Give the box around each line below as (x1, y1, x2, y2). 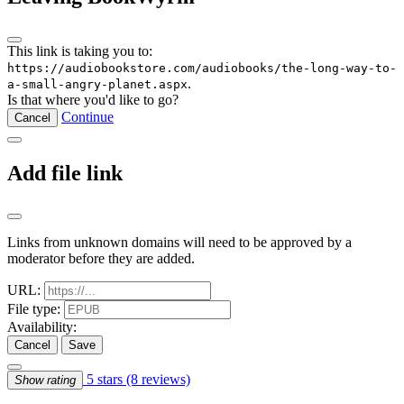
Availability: (7, 318, 77, 335)
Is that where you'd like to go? (7, 91, 179, 107)
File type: (7, 300, 60, 317)
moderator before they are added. (7, 250, 195, 266)
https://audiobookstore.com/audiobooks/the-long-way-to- (7, 60, 397, 75)
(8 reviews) (126, 371, 190, 387)
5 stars (83, 371, 126, 387)
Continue (61, 108, 114, 124)
